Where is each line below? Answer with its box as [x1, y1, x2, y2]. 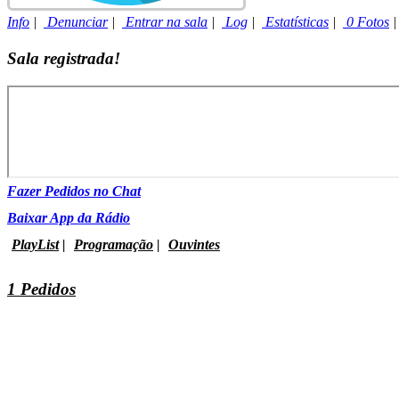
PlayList [12, 237, 59, 253]
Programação [74, 237, 153, 253]
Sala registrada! [7, 48, 120, 68]
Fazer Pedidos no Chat [7, 183, 141, 199]
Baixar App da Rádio [7, 210, 130, 226]
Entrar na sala [122, 13, 208, 29]
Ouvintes [168, 237, 220, 253]
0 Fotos [343, 13, 389, 29]
